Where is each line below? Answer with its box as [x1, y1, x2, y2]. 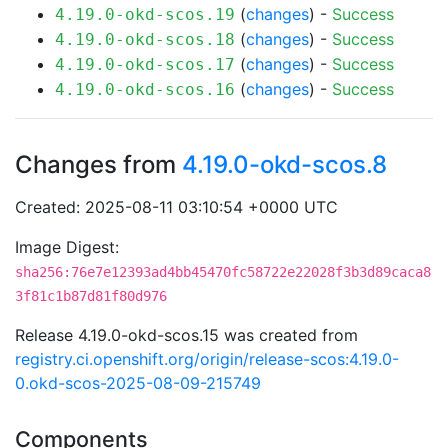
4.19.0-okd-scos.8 [182, 150, 387, 179]
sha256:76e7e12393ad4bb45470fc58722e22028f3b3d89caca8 [15, 264, 431, 280]
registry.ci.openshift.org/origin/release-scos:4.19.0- [15, 349, 399, 369]
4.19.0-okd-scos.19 [55, 5, 235, 24]
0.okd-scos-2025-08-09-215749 [15, 373, 261, 393]
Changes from [15, 150, 182, 179]
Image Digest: [15, 237, 119, 257]
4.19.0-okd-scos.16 [55, 80, 235, 99]
